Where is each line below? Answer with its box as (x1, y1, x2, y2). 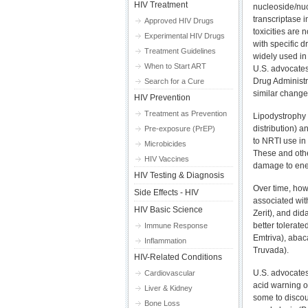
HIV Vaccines (144, 155, 189, 163)
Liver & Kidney (144, 284, 192, 292)
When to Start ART (144, 62, 206, 70)
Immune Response (144, 221, 208, 230)
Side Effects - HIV (134, 188, 199, 197)
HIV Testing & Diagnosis (134, 170, 224, 180)
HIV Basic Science (134, 205, 203, 214)
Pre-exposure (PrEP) (144, 124, 215, 133)
